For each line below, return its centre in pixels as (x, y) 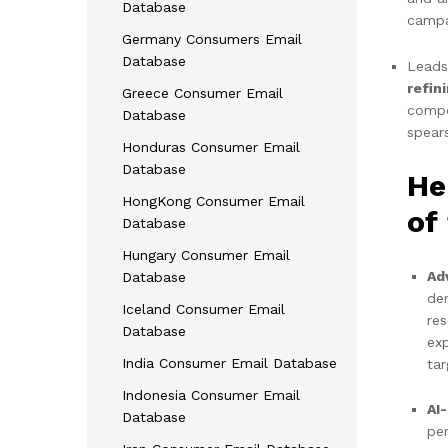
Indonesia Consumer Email (211, 394)
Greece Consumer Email (202, 92)
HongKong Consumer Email (213, 200)
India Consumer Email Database (229, 362)
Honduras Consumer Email (211, 146)
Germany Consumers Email (212, 38)
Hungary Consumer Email (206, 254)
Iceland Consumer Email (203, 308)
